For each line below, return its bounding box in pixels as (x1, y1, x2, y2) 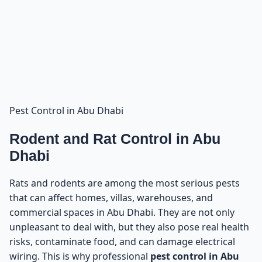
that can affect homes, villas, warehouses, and (9, 191, 213, 205)
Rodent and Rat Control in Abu (9, 130, 220, 147)
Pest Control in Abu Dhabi (9, 104, 123, 118)
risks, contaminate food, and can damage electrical (9, 235, 235, 249)
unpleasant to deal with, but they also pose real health (9, 220, 249, 234)
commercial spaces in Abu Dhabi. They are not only (9, 206, 235, 219)
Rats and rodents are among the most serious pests (9, 177, 240, 190)
